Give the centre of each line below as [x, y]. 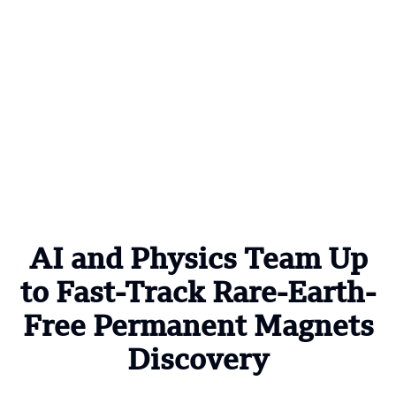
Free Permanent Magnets [198, 329]
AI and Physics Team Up [198, 262]
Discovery [198, 363]
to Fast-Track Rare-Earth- [198, 296]
